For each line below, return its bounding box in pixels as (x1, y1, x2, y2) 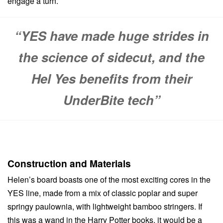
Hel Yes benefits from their (31, 69, 192, 88)
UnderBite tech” (63, 91, 160, 110)
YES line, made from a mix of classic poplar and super (7, 187, 198, 199)
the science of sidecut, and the (18, 48, 205, 67)
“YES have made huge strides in (14, 26, 209, 45)
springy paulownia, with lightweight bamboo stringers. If (7, 201, 202, 213)
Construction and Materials (7, 156, 131, 171)
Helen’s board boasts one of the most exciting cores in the (7, 174, 211, 186)
